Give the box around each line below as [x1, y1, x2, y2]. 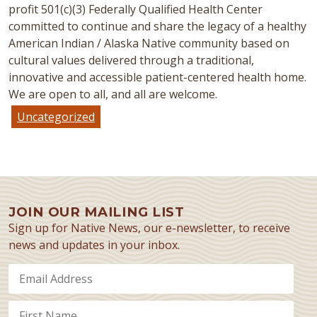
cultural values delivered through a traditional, [8, 52, 254, 68]
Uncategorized [17, 108, 95, 125]
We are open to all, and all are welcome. [8, 86, 217, 102]
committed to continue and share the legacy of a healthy [8, 18, 306, 34]
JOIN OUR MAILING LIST [8, 203, 185, 220]
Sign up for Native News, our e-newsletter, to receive [8, 219, 290, 236]
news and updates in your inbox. [8, 236, 180, 253]
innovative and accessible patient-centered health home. [8, 69, 306, 85]
